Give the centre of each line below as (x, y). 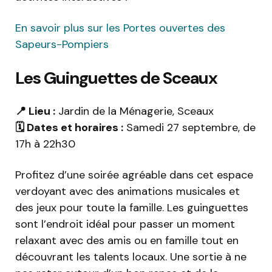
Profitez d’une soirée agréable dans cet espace (134, 175)
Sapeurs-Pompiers (62, 45)
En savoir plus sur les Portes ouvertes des (120, 28)
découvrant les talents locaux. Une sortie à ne (131, 257)
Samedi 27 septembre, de (189, 128)
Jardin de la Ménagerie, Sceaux (134, 111)
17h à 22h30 (45, 144)
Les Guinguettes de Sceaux (116, 78)
